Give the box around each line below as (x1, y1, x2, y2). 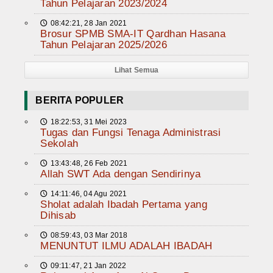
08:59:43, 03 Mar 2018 (50, 231, 128, 240)
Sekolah (40, 138, 79, 150)
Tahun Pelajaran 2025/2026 (40, 39, 167, 51)
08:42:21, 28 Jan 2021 (50, 19, 127, 28)
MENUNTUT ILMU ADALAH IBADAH (40, 240, 213, 252)
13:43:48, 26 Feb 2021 (50, 159, 128, 168)
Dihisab (40, 210, 76, 222)
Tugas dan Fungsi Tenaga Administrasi (40, 127, 221, 139)
